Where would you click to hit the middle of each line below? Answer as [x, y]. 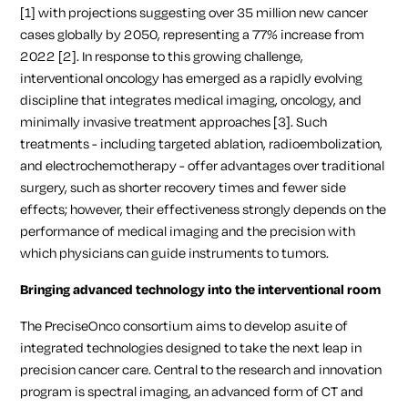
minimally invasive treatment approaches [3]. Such [174, 122]
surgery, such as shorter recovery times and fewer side [184, 188]
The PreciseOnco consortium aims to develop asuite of [184, 326]
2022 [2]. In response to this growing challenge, [162, 56]
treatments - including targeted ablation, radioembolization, [202, 144]
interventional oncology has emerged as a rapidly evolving [192, 78]
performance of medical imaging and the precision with [188, 231]
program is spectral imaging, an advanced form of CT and [192, 392]
